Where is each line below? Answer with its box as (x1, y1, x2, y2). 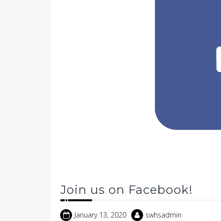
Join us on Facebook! (60, 183, 193, 197)
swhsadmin (146, 210, 182, 220)
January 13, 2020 (74, 210, 126, 220)
